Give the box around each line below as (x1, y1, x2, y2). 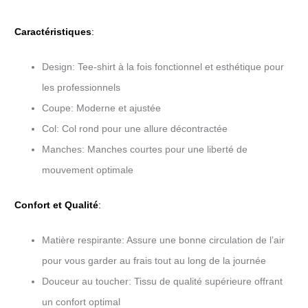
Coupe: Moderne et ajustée (42, 102, 161, 114)
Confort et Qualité (14, 199, 98, 211)
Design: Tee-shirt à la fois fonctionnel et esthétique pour (42, 61, 284, 73)
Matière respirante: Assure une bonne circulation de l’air (42, 234, 285, 246)
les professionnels (42, 82, 120, 93)
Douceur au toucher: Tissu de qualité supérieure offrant (42, 276, 283, 287)
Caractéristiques (14, 26, 91, 38)
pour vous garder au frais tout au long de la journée (42, 255, 266, 267)
